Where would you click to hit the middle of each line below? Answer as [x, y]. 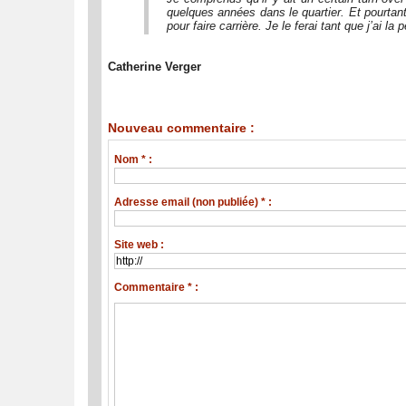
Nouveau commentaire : [181, 128]
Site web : [140, 245]
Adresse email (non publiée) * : [193, 203]
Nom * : [134, 160]
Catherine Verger [155, 67]
